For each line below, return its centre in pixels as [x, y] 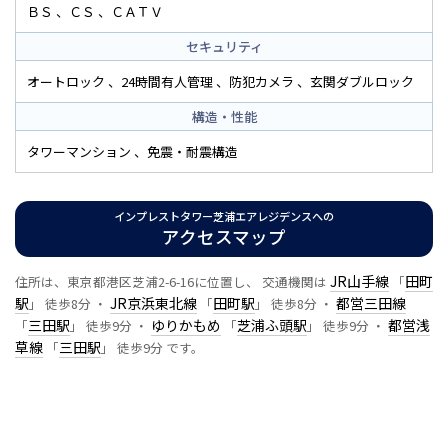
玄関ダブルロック [361, 81]
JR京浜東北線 [153, 303]
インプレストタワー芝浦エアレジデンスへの [224, 216]
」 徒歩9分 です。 [152, 348]
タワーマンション [78, 151]
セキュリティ [224, 46]
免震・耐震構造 [192, 151]
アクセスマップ [224, 237]
